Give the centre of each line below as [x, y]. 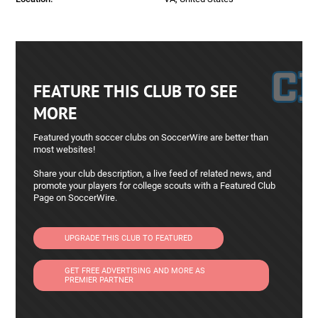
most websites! [65, 149]
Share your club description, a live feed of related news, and [153, 173]
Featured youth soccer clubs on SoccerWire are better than [151, 137]
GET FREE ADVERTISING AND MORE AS [135, 270]
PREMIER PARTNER [99, 280]
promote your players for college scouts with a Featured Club [155, 185]
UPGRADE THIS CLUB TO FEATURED [129, 238]
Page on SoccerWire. [76, 197]
